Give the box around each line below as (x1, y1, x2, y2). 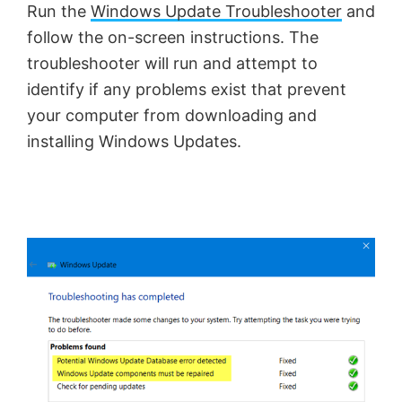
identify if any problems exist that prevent (27, 80, 346, 100)
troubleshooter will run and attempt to (27, 54, 318, 74)
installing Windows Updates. (27, 132, 241, 152)
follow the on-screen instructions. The (27, 28, 319, 48)
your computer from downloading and (27, 106, 317, 126)
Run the (27, 2, 91, 22)
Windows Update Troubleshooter (91, 2, 342, 22)
